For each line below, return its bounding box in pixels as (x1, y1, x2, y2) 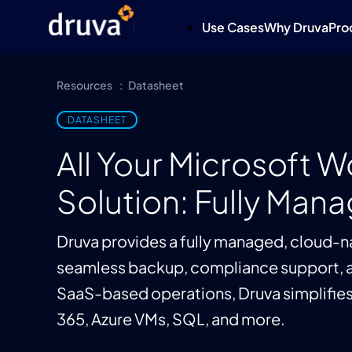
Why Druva (264, 19, 328, 35)
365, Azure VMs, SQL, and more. (57, 309, 285, 328)
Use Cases (202, 19, 264, 35)
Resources (57, 78, 112, 92)
